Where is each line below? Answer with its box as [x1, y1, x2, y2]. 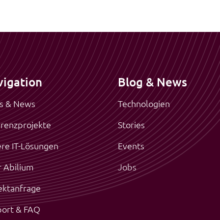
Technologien [118, 98, 170, 110]
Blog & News [118, 74, 187, 90]
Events [118, 140, 144, 152]
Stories [118, 119, 145, 131]
